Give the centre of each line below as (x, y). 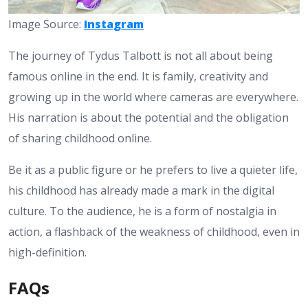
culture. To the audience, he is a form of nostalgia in (142, 211)
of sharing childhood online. (80, 139)
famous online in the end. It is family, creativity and (138, 77)
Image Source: (46, 24)
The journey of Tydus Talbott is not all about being (141, 56)
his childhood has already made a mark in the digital (141, 191)
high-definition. (47, 253)
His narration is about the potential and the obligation (148, 118)
